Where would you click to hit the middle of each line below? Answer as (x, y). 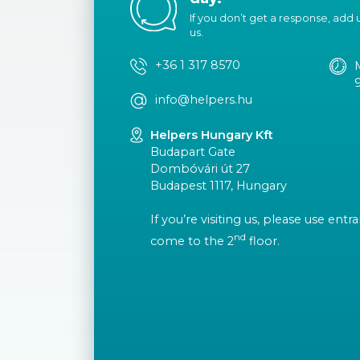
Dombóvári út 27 (200, 168)
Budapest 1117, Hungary (219, 185)
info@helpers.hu (203, 99)
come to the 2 (192, 241)
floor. (263, 241)
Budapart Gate (193, 151)
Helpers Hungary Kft (212, 135)
